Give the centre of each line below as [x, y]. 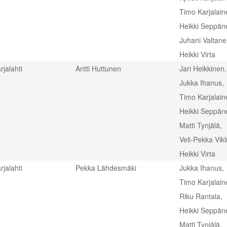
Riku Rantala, [201, 196]
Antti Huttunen [98, 68]
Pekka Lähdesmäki [106, 168]
